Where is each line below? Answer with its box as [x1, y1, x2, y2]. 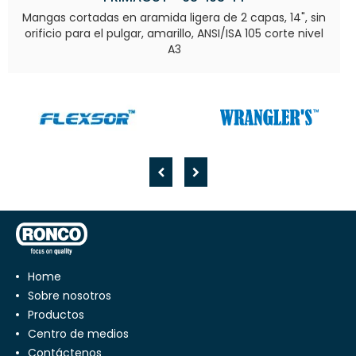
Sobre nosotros [28, 287, 111, 304]
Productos [28, 306, 84, 323]
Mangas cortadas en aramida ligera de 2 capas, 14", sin [22, 9, 326, 25]
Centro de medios [28, 325, 129, 342]
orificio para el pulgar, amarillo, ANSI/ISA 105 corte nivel [25, 25, 323, 41]
